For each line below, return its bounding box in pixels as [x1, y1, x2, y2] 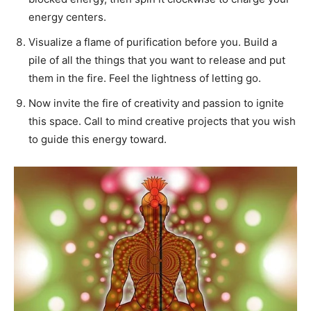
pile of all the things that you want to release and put [28, 53, 285, 67]
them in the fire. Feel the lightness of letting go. [28, 71, 261, 85]
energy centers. [28, 10, 106, 24]
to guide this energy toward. [28, 132, 167, 146]
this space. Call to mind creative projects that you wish [28, 114, 296, 128]
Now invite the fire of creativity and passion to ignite [28, 96, 284, 110]
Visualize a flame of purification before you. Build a [28, 35, 277, 49]
